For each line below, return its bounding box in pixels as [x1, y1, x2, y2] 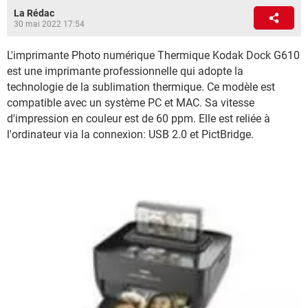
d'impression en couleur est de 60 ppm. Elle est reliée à [7, 112, 270, 125]
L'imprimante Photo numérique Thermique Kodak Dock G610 [7, 49, 300, 62]
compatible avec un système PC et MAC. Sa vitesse [7, 96, 254, 109]
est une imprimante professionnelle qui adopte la [7, 65, 243, 78]
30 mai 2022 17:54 [14, 19, 85, 29]
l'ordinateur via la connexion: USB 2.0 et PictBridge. [7, 128, 254, 141]
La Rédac [14, 8, 54, 19]
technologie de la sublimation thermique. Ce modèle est [7, 80, 275, 93]
